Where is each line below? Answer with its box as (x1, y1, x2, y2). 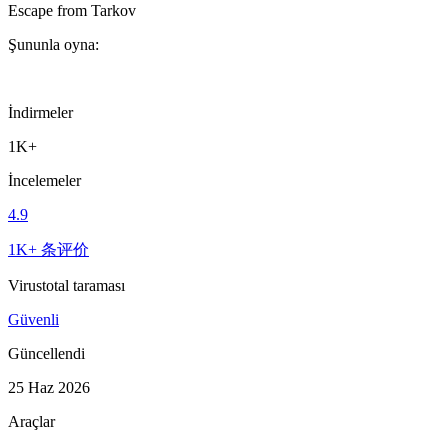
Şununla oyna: (8, 35, 99, 53)
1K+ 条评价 (8, 240, 89, 258)
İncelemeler (8, 171, 81, 189)
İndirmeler (8, 103, 73, 121)
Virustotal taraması (8, 276, 125, 294)
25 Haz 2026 (8, 378, 90, 396)
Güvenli (8, 310, 59, 328)
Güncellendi (8, 344, 85, 362)
